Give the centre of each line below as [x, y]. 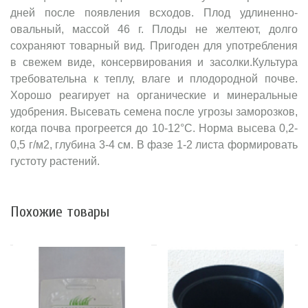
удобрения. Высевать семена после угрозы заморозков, [154, 112]
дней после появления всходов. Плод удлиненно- [154, 13]
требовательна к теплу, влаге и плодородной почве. [154, 79]
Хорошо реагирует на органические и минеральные [154, 96]
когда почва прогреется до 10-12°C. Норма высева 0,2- [154, 129]
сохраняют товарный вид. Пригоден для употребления [154, 46]
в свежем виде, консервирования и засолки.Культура [154, 63]
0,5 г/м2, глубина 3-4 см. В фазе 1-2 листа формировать [154, 145]
